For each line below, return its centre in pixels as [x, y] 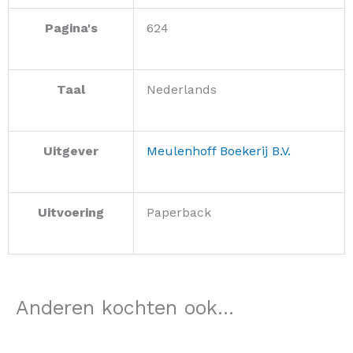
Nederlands [182, 90]
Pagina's [71, 28]
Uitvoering [71, 213]
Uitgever [71, 151]
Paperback [179, 213]
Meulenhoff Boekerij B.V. [219, 151]
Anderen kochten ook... [125, 308]
